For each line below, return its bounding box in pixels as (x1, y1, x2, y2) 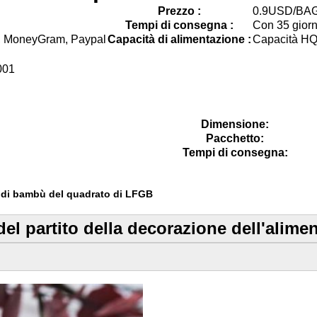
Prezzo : (158, 5, 201, 17)
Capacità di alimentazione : (108, 33, 251, 45)
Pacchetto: (206, 132, 264, 144)
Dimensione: (201, 118, 269, 130)
